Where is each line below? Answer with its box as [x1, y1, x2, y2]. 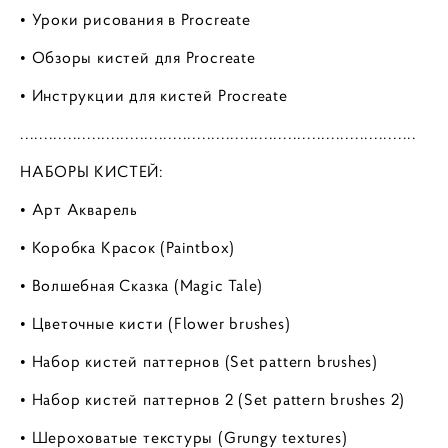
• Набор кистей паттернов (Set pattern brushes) [20, 351, 378, 371]
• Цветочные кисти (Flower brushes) [20, 313, 291, 333]
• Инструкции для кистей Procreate [20, 85, 288, 105]
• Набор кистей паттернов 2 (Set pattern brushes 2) [20, 389, 406, 409]
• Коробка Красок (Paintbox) [20, 237, 236, 257]
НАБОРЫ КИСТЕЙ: [20, 161, 164, 181]
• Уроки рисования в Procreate [20, 9, 251, 29]
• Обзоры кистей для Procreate [20, 47, 256, 67]
